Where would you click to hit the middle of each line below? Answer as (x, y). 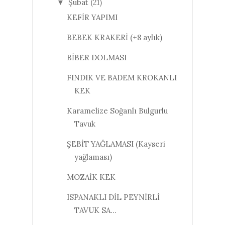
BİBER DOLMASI (96, 57)
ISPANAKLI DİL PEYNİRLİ (113, 197)
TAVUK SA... (95, 210)
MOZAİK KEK (91, 177)
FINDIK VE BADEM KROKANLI (122, 77)
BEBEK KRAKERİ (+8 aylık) (114, 37)
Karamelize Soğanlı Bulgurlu (117, 110)
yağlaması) (93, 157)
